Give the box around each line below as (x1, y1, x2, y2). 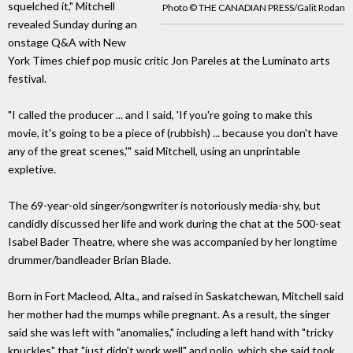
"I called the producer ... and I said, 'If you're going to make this (8, 108, 313, 122)
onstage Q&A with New (8, 35, 126, 50)
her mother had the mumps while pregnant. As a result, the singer (8, 307, 330, 321)
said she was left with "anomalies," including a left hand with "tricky (8, 325, 333, 340)
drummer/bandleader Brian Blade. (8, 253, 171, 267)
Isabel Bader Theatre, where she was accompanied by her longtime (8, 235, 337, 249)
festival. (8, 72, 46, 86)
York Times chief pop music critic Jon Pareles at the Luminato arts (8, 54, 330, 68)
